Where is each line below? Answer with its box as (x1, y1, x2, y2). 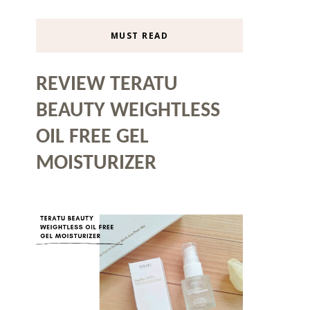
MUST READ (110, 29, 169, 42)
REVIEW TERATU (36, 73, 178, 95)
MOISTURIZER (36, 152, 156, 174)
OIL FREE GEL (36, 126, 149, 148)
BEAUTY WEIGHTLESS (36, 100, 220, 122)
